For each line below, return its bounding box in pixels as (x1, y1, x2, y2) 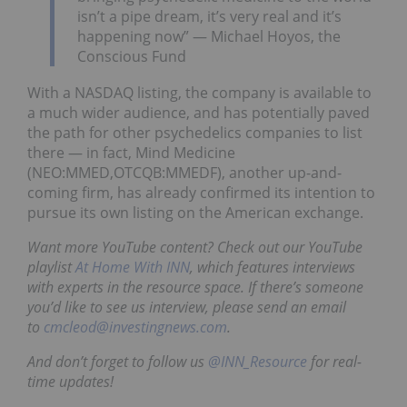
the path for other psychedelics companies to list (27, 122, 362, 143)
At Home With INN (75, 256, 190, 277)
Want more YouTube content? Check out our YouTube (27, 236, 362, 257)
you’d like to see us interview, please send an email (27, 296, 346, 317)
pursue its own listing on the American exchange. (27, 202, 363, 223)
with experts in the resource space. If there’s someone (27, 276, 363, 297)
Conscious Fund (77, 45, 186, 66)
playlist (27, 256, 75, 277)
